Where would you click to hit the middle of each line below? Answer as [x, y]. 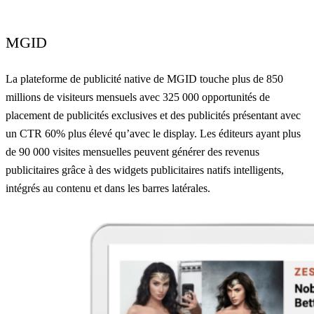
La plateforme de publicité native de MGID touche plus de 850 [144, 79]
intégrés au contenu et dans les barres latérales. [108, 189]
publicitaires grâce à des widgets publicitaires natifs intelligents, [145, 170]
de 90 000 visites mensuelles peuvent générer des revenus [132, 152]
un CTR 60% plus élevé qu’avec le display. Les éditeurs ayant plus [153, 134]
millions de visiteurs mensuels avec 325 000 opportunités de [138, 97]
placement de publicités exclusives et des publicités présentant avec [153, 116]
